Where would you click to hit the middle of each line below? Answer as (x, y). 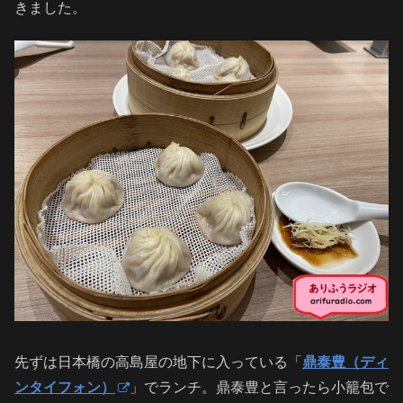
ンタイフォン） (65, 387)
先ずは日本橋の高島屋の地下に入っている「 (158, 362)
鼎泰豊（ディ (345, 362)
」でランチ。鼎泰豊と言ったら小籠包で (259, 387)
